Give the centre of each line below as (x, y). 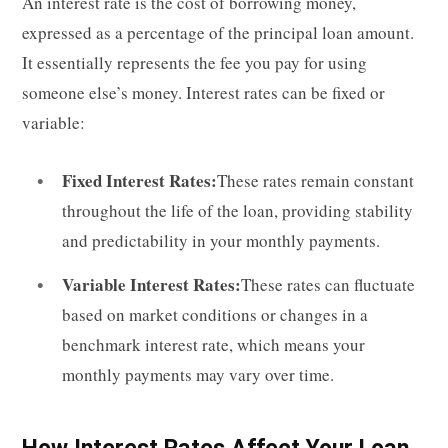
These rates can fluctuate (328, 285)
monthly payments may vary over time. (198, 375)
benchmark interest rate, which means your (213, 345)
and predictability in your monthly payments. (221, 241)
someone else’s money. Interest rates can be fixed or (203, 93)
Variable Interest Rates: (151, 285)
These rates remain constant (315, 181)
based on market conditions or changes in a (215, 315)
